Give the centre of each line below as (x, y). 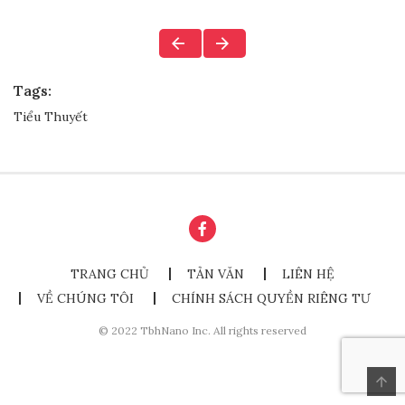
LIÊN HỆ (308, 274)
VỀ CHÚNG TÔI (85, 299)
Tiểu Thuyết (51, 117)
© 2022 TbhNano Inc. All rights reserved (202, 331)
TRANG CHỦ (110, 274)
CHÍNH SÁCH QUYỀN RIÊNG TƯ (271, 299)
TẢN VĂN (216, 274)
